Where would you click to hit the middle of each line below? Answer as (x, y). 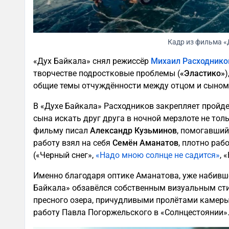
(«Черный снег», (64, 155)
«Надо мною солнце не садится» (158, 155)
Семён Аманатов (145, 143)
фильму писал (62, 131)
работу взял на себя (73, 143)
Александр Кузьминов (133, 131)
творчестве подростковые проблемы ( (107, 74)
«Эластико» (202, 74)
